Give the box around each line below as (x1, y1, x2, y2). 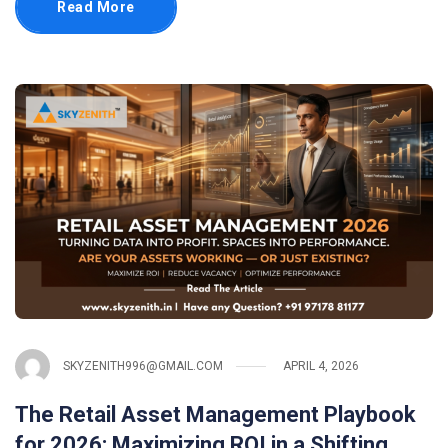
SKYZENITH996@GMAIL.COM (63, 359, 223, 374)
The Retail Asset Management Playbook (15, 401, 416, 427)
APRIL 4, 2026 (283, 359, 359, 374)
